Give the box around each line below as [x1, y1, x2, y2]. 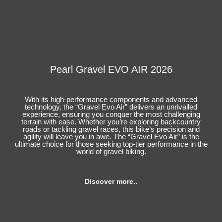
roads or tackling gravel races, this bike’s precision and [22, 125, 200, 134]
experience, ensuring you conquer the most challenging [22, 110, 200, 119]
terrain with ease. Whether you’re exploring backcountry [21, 117, 201, 126]
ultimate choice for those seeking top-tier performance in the [14, 140, 208, 149]
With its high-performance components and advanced [25, 95, 197, 104]
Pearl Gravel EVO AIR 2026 [50, 64, 172, 75]
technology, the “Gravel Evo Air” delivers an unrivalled [25, 103, 197, 111]
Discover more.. [85, 177, 137, 186]
